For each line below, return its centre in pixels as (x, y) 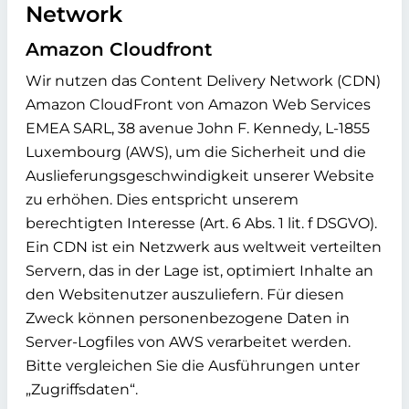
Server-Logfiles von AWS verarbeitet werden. (188, 342)
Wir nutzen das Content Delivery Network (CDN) (203, 81)
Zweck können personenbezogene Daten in (188, 318)
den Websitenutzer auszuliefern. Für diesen (185, 294)
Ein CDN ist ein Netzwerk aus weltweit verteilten (204, 247)
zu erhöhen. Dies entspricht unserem (162, 199)
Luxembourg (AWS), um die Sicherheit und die (196, 152)
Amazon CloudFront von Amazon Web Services (198, 105)
